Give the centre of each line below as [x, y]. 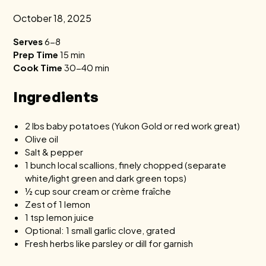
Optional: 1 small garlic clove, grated [100, 230]
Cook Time [38, 67]
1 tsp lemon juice [60, 217]
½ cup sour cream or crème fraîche [98, 191]
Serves [28, 41]
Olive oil [42, 139]
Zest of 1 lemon [58, 204]
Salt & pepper [54, 152]
